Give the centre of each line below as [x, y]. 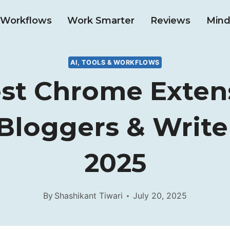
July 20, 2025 [160, 196]
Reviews [170, 21]
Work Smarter [101, 21]
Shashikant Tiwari [89, 196]
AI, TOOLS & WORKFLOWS [115, 62]
